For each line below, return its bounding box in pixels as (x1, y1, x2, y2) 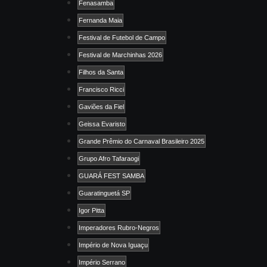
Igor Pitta (79, 206, 104, 214)
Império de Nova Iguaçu (79, 241, 148, 249)
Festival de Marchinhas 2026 (79, 51, 162, 58)
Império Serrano (79, 258, 125, 266)
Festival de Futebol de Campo (79, 33, 165, 41)
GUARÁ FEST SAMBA (79, 172, 144, 179)
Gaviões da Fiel (79, 103, 124, 110)
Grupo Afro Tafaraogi (79, 154, 139, 162)
